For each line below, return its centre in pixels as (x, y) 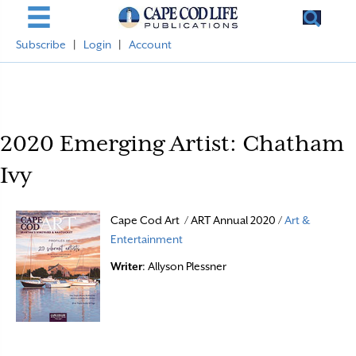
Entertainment (147, 239)
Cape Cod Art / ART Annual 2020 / (198, 220)
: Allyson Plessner (185, 266)
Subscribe (41, 44)
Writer (127, 266)
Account (150, 44)
